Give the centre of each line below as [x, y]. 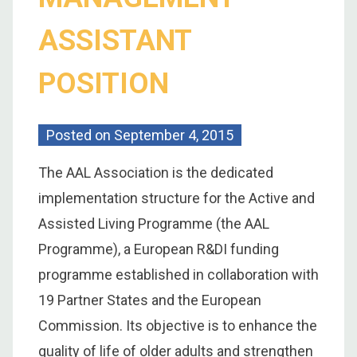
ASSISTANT [115, 41]
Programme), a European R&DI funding [159, 249]
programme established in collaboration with [178, 275]
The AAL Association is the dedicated [156, 173]
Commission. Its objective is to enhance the [178, 326]
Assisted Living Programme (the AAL [154, 224]
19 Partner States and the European [150, 300]
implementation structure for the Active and [177, 198]
